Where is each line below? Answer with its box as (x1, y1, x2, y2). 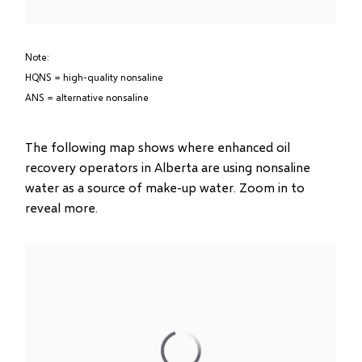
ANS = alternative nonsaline (25, 91, 149, 103)
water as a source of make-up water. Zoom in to (25, 179, 305, 195)
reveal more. (25, 200, 99, 215)
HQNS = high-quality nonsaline (25, 71, 164, 83)
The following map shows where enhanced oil (25, 139, 291, 154)
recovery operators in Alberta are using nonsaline (25, 159, 311, 175)
